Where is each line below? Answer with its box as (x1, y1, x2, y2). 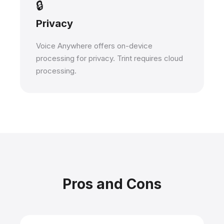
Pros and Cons (62, 175, 161, 192)
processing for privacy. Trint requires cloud (36, 53, 183, 63)
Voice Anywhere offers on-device (36, 41, 152, 50)
